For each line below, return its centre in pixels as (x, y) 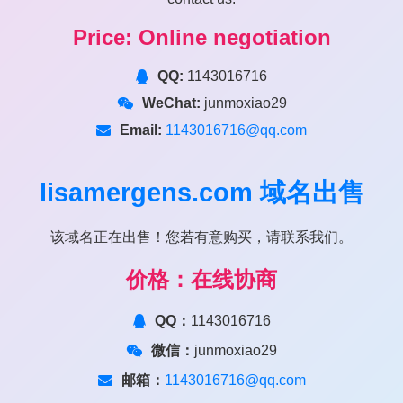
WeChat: (171, 103)
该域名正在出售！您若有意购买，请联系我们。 (201, 237)
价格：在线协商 (201, 279)
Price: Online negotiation (201, 37)
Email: (141, 130)
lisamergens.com (146, 192)
